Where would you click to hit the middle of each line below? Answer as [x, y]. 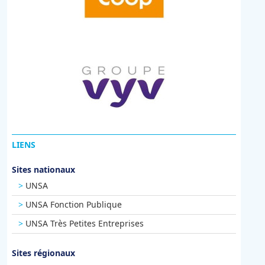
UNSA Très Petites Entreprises [84, 224]
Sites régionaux [44, 253]
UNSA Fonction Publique [73, 205]
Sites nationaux [44, 169]
